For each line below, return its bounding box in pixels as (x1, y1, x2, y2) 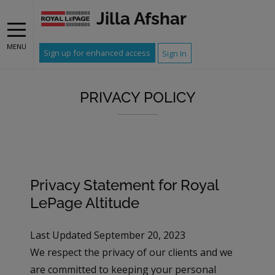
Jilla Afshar (96, 9, 187, 29)
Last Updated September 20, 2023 (30, 228, 186, 242)
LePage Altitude (30, 193, 140, 212)
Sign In (162, 47, 187, 59)
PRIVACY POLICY (79, 88, 196, 106)
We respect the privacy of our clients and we (30, 245, 233, 259)
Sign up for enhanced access (44, 47, 151, 59)
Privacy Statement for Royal (30, 176, 219, 194)
